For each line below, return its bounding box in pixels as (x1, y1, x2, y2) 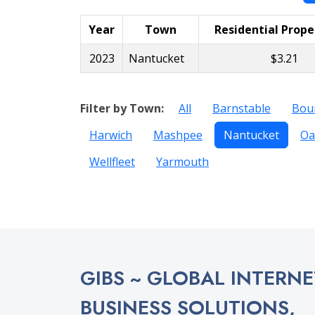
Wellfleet (89, 154, 135, 169)
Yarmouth (156, 154, 209, 169)
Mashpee (153, 127, 202, 143)
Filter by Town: (80, 101, 164, 116)
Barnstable (212, 101, 271, 116)
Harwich (89, 127, 132, 143)
